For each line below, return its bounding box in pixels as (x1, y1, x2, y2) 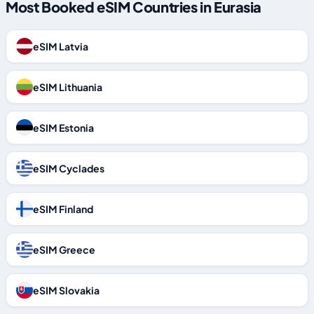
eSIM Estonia (33, 121, 94, 134)
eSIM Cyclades (33, 162, 104, 175)
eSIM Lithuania (33, 81, 102, 93)
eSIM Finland (33, 203, 93, 215)
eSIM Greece (33, 243, 95, 256)
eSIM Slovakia (33, 284, 100, 296)
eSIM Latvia (33, 40, 88, 53)
